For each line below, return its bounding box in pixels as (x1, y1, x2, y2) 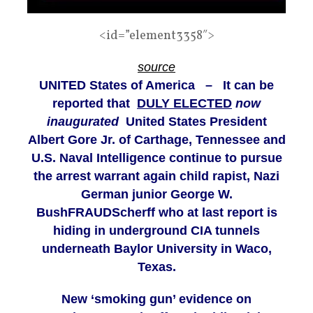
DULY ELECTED (137, 96, 232, 111)
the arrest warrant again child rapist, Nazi (34, 169, 279, 184)
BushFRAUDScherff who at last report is (36, 205, 277, 220)
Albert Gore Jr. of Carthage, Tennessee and (27, 133, 286, 147)
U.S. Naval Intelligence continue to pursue (31, 151, 282, 166)
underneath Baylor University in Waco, (41, 242, 272, 256)
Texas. (137, 260, 176, 275)
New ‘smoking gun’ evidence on (61, 292, 252, 307)
